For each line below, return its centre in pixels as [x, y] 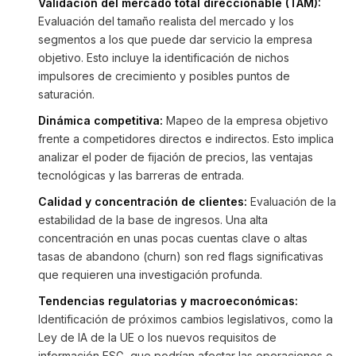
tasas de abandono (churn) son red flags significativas [181, 256]
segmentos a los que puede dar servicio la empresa [175, 39]
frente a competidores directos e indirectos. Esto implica [186, 139]
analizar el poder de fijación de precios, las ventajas [176, 157]
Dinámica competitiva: [101, 120]
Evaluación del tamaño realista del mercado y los [166, 21]
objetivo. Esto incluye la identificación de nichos [164, 58]
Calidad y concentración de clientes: [143, 201]
